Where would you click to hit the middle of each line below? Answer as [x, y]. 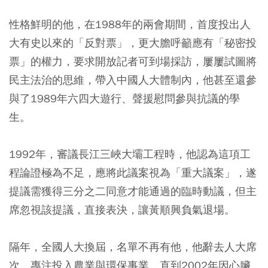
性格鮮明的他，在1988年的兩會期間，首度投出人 [130, 24]
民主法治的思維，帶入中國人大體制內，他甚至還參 [133, 80]
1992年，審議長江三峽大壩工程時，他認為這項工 [130, 154]
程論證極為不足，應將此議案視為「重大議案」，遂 [133, 172]
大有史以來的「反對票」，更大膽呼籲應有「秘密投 [133, 42]
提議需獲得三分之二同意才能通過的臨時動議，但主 [133, 191]
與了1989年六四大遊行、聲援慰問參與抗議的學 [124, 98]
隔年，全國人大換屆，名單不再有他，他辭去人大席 [133, 246]
